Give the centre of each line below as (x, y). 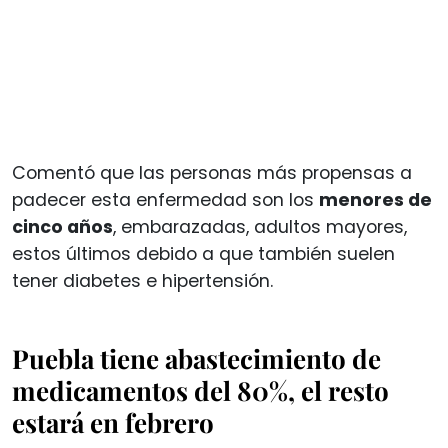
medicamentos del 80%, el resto (200, 390)
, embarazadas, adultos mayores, (260, 226)
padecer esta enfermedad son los (165, 199)
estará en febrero (113, 422)
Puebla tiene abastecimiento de (196, 358)
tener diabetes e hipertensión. (145, 280)
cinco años (62, 226)
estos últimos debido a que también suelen (203, 253)
